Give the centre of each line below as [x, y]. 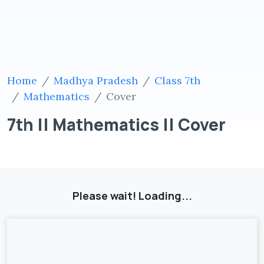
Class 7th [177, 80]
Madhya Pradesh [96, 80]
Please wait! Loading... [132, 195]
